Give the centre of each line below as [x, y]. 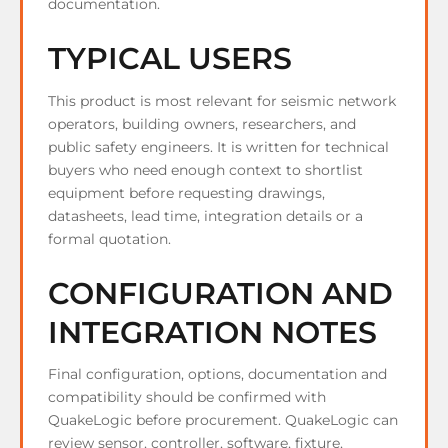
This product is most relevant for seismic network [222, 100]
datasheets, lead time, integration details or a [205, 215]
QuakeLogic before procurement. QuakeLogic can [223, 420]
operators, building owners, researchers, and [202, 123]
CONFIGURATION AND [220, 293]
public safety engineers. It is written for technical [218, 146]
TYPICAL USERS [170, 59]
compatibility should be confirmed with [187, 397]
